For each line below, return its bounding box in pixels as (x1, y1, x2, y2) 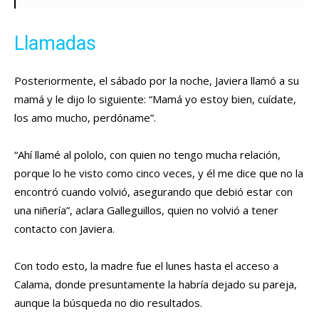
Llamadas (14, 32, 96, 56)
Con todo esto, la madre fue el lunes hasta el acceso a (14, 258, 278, 273)
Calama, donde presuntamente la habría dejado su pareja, (14, 277, 297, 292)
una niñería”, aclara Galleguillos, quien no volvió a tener (14, 203, 278, 218)
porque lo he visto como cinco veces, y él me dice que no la (14, 166, 303, 181)
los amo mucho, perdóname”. (14, 110, 159, 125)
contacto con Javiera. (14, 221, 117, 236)
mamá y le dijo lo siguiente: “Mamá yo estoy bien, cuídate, (14, 92, 296, 107)
